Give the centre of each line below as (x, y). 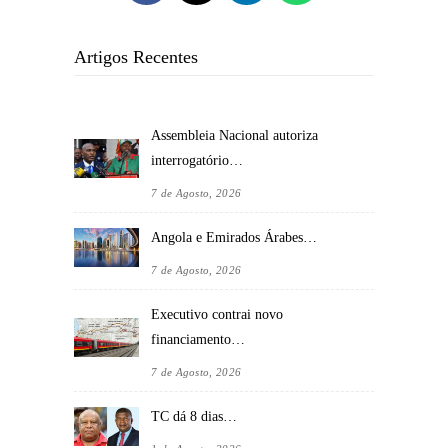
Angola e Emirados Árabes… (234, 237)
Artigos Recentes (136, 56)
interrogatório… (197, 160)
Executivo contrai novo (217, 314)
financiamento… (198, 339)
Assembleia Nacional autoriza (234, 135)
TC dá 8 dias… (194, 416)
